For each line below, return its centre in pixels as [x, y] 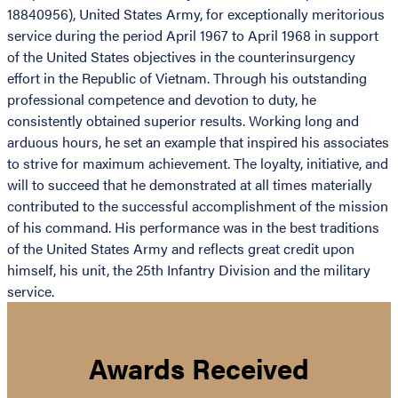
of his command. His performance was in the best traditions [193, 227]
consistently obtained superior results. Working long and [183, 121]
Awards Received [199, 367]
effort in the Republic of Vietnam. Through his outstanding [187, 78]
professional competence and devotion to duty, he [162, 99]
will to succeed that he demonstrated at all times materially [190, 185]
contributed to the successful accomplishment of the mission [198, 206]
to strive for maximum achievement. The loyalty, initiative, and [198, 163]
